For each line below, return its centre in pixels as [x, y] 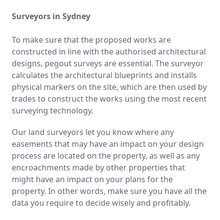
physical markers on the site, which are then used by [109, 87]
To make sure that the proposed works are [91, 40]
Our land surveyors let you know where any [93, 132]
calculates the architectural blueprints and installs [104, 75]
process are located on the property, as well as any [106, 155]
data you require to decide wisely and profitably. [101, 203]
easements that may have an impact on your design [108, 144]
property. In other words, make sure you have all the [109, 191]
